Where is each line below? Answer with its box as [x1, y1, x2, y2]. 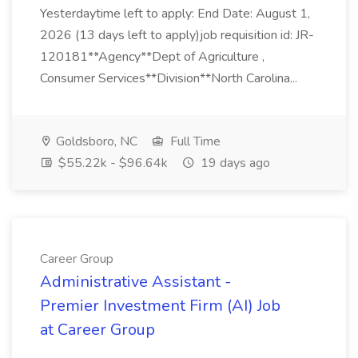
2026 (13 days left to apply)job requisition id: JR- [40, 26, 314, 44]
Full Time [167, 133, 221, 150]
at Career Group [40, 319, 155, 340]
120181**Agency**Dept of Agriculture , [40, 48, 265, 66]
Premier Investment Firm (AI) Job [40, 295, 280, 316]
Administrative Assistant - [40, 271, 231, 292]
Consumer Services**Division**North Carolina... [40, 70, 300, 87]
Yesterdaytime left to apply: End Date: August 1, [40, 5, 310, 22]
